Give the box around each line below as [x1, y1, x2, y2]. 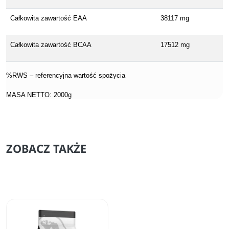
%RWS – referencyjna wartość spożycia [6, 71, 125, 79]
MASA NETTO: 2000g [6, 90, 72, 99]
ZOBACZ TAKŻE [6, 141, 86, 156]
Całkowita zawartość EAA [10, 14, 87, 22]
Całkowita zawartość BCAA [10, 40, 91, 49]
